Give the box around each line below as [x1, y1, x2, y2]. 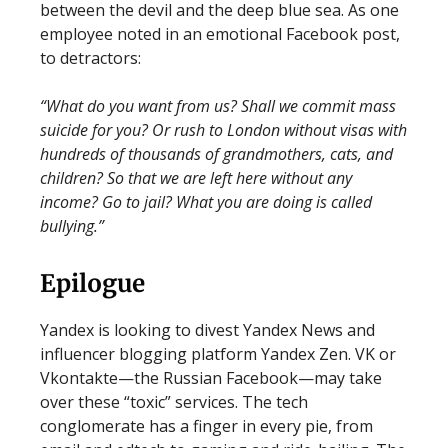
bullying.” [40, 215, 104, 237]
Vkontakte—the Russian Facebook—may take [40, 367, 382, 389]
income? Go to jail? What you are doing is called [40, 191, 372, 213]
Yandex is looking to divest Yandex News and [40, 319, 375, 341]
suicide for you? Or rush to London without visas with [40, 119, 407, 141]
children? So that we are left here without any [40, 167, 352, 189]
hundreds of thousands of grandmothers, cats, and [40, 143, 393, 165]
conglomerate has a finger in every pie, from [40, 415, 373, 437]
